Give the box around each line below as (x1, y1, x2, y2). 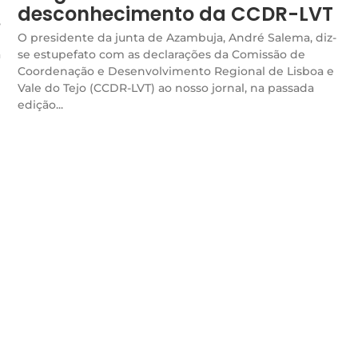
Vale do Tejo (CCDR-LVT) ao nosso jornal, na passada (18, 80, 314, 95)
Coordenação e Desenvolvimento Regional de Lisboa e (18, 63, 334, 78)
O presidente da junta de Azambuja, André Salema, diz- (18, 30, 336, 45)
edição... (18, 97, 63, 112)
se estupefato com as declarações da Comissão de (18, 46, 305, 62)
